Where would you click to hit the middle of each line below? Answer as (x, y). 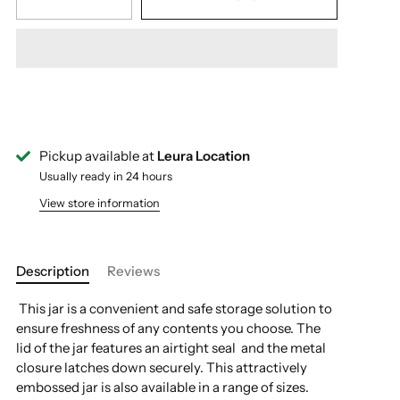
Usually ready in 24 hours (106, 176)
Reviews (133, 271)
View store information (100, 203)
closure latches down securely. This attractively (162, 367)
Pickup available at (98, 155)
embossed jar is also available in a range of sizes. (162, 387)
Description (53, 271)
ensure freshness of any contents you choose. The (168, 328)
